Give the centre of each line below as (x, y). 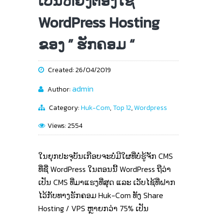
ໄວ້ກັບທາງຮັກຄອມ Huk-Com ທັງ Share (101, 195)
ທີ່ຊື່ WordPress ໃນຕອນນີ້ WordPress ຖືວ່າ (105, 169)
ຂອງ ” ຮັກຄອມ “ (86, 44)
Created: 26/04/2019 (79, 70)
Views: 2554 (65, 126)
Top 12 (122, 108)
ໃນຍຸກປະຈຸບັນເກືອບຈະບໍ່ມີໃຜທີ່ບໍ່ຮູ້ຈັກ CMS (106, 156)
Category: (64, 108)
